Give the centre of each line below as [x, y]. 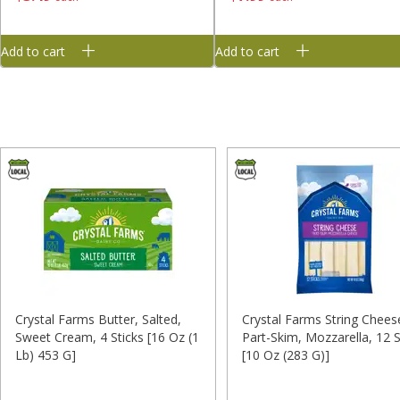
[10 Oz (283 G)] [285, 355]
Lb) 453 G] [45, 355]
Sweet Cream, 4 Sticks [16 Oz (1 [107, 337]
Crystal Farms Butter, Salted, [98, 320]
